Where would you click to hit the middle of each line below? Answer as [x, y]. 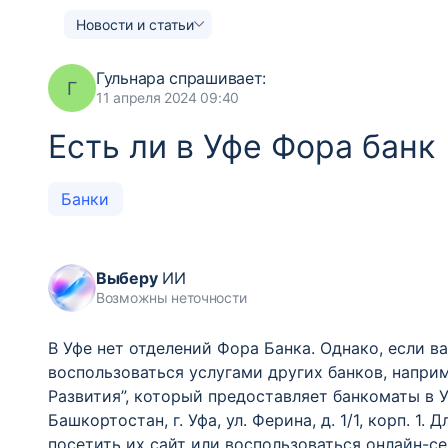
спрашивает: [215, 78]
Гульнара [130, 78]
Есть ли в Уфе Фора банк [241, 146]
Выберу [127, 278]
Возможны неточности [171, 297]
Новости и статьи [135, 24]
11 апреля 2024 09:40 [167, 97]
